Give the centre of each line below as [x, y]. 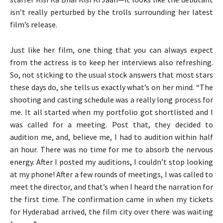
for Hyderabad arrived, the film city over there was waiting [111, 211]
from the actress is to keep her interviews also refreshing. [111, 62]
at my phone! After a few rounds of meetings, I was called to [111, 174]
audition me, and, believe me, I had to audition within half [111, 137]
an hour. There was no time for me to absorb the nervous [111, 149]
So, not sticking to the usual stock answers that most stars [111, 74]
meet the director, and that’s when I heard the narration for [111, 186]
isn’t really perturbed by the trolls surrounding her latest [111, 12]
